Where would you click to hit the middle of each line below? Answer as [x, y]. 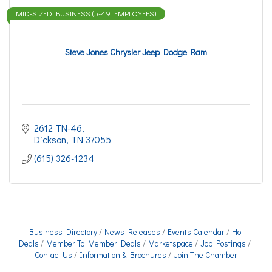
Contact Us [53, 255]
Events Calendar [196, 232]
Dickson [50, 139]
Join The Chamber [206, 255]
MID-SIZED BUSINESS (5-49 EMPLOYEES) [86, 13]
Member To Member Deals [93, 243]
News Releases [132, 232]
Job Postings [223, 243]
